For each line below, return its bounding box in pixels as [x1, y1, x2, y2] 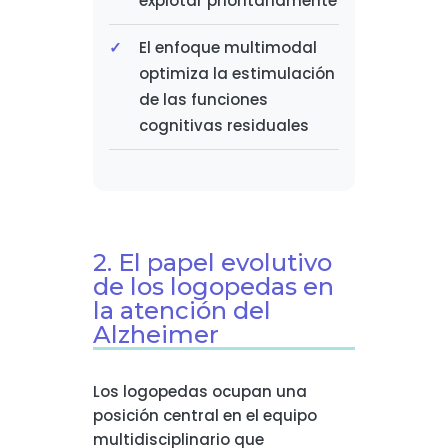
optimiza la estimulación [138, 63, 335, 84]
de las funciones [138, 89, 268, 110]
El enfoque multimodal [138, 37, 317, 58]
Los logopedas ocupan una [92, 381, 307, 402]
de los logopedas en [92, 272, 334, 301]
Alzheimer [92, 320, 219, 349]
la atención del [92, 296, 271, 325]
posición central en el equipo [92, 405, 317, 426]
